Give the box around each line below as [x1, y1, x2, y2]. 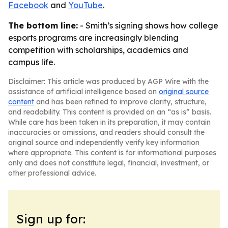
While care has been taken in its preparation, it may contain [8, 118, 211, 127]
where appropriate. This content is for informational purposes [8, 148, 216, 157]
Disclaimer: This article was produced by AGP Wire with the [8, 77, 209, 86]
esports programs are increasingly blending [8, 33, 179, 43]
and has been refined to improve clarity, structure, [34, 97, 207, 106]
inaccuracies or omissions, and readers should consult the [8, 128, 205, 137]
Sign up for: [16, 211, 85, 226]
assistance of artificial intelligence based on [8, 87, 159, 96]
